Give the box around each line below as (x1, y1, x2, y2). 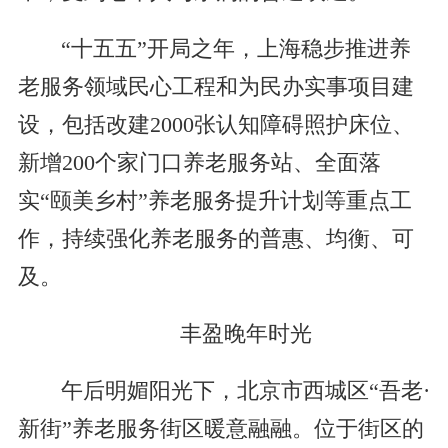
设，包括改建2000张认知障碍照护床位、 (17, 112, 414, 137)
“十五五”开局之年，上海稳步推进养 (60, 36, 411, 61)
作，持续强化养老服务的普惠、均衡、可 (17, 226, 414, 251)
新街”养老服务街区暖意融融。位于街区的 (17, 417, 424, 442)
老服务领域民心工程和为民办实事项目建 (17, 74, 414, 99)
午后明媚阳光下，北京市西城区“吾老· (60, 379, 430, 404)
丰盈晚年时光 (179, 322, 312, 347)
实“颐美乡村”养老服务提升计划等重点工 (17, 188, 412, 213)
